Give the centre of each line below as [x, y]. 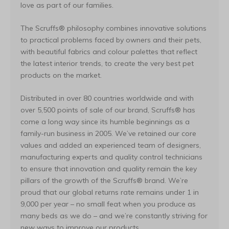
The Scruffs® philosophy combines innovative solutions [113, 28]
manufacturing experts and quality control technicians [111, 157]
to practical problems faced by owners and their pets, [111, 40]
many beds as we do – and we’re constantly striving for [114, 216]
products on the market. [61, 75]
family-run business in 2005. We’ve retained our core [108, 133]
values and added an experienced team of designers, [111, 145]
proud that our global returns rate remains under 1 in [110, 192]
